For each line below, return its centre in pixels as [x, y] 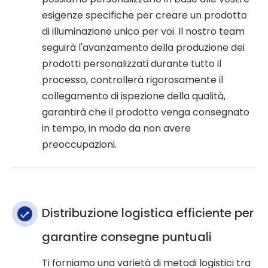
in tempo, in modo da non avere [116, 129]
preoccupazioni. [79, 145]
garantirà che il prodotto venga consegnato [146, 112]
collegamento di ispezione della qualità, [134, 96]
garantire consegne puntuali [127, 237]
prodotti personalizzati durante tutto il [132, 64]
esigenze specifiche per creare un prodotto [144, 16]
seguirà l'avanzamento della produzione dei [143, 48]
